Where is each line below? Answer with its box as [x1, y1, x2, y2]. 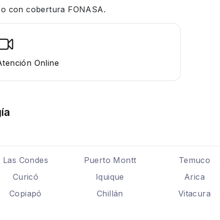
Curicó [12, 172, 39, 182]
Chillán [97, 189, 123, 198]
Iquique [96, 172, 124, 182]
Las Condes [3, 155, 48, 165]
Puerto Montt [83, 155, 137, 165]
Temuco [178, 155, 211, 165]
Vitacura [178, 189, 211, 198]
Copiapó [9, 189, 42, 198]
